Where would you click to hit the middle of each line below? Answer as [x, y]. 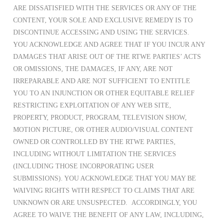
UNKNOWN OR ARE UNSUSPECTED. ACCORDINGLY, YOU [105, 203]
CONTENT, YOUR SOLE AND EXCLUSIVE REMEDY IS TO [103, 20]
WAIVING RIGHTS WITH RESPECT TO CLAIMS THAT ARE [104, 191]
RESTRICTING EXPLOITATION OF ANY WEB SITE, [92, 106]
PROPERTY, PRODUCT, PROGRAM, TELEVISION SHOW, [100, 118]
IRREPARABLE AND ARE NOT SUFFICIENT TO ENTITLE [101, 81]
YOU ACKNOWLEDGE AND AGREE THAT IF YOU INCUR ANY [109, 45]
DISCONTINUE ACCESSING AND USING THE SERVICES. [102, 33]
